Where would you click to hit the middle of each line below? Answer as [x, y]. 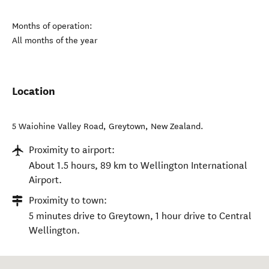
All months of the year [55, 41]
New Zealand [176, 126]
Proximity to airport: [72, 150]
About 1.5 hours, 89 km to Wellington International [138, 165]
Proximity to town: [68, 200]
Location [34, 91]
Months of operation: [52, 26]
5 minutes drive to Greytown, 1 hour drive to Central [140, 216]
